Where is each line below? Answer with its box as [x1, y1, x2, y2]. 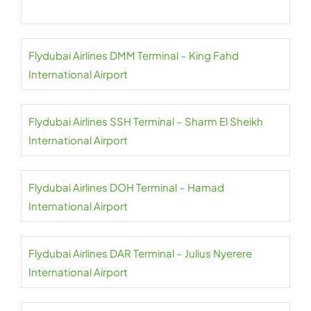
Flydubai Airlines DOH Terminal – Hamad [28, 180, 224, 194]
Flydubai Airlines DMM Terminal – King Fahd [28, 49, 239, 62]
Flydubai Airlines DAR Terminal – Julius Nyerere [28, 246, 252, 260]
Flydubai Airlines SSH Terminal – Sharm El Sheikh [28, 115, 263, 128]
